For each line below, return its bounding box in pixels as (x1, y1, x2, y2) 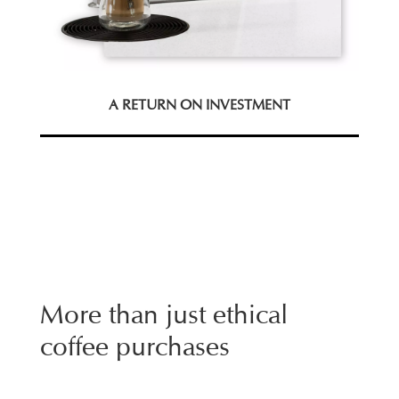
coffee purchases (39, 330, 230, 362)
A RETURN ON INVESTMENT (108, 96, 290, 114)
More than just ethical (39, 297, 288, 330)
